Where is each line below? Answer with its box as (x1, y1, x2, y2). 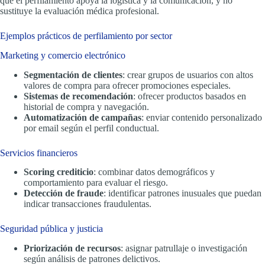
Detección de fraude (24, 188, 104, 199)
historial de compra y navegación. (24, 101, 149, 112)
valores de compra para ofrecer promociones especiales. (24, 80, 231, 91)
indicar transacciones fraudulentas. (24, 199, 151, 209)
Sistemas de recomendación (24, 91, 133, 101)
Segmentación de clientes (24, 69, 122, 80)
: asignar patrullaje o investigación (121, 243, 247, 254)
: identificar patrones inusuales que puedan (104, 188, 261, 199)
